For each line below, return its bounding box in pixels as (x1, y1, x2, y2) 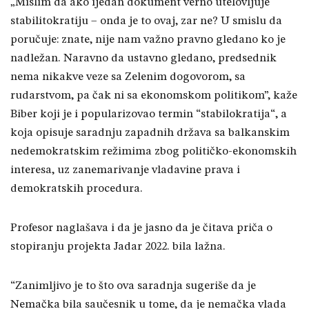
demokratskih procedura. (10, 183, 143, 195)
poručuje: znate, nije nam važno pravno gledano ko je (10, 34, 286, 46)
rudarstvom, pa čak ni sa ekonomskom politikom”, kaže (10, 90, 297, 102)
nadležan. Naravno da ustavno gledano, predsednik (10, 52, 277, 65)
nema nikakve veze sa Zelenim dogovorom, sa (10, 71, 246, 83)
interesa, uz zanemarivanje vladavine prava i (10, 164, 240, 177)
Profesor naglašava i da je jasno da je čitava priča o (10, 222, 272, 235)
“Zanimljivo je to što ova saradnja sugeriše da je (10, 280, 256, 292)
